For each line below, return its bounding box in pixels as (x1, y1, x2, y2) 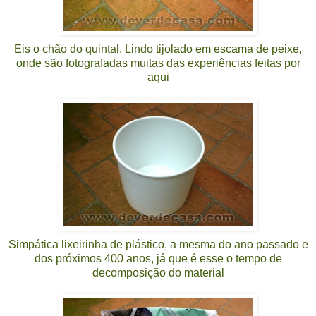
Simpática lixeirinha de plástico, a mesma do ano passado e (8, 238, 308, 250)
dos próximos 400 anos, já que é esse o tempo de (34, 252, 282, 265)
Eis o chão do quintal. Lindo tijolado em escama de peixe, (14, 42, 302, 55)
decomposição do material (92, 266, 224, 279)
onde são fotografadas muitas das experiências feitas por (16, 56, 300, 69)
